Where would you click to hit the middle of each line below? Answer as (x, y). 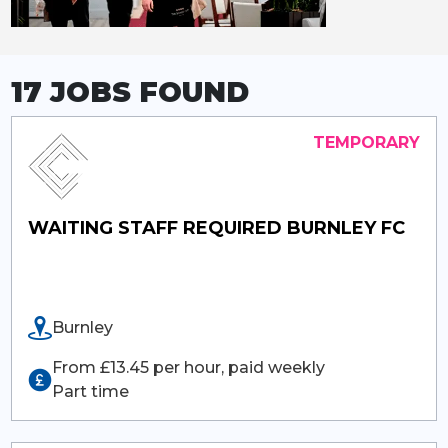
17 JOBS (70, 91)
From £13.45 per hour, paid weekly (188, 367)
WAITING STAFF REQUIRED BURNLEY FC (216, 227)
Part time (90, 391)
